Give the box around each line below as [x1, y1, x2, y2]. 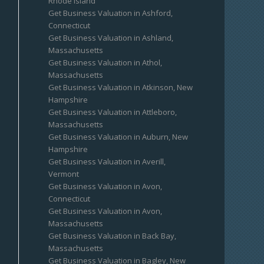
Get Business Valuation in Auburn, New [48, 131, 189, 142]
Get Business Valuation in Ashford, [48, 8, 173, 18]
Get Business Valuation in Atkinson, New [48, 82, 193, 93]
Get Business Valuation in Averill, [48, 156, 166, 167]
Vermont [48, 169, 80, 179]
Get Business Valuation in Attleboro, [48, 107, 177, 117]
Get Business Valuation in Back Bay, [48, 230, 177, 241]
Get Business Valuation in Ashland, [48, 32, 174, 43]
